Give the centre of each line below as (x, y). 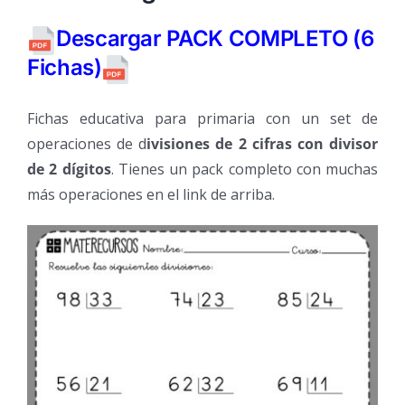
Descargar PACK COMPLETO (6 (215, 38)
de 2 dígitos (69, 169)
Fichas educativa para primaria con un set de (202, 118)
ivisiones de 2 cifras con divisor (263, 144)
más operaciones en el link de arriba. (151, 194)
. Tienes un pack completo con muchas (244, 169)
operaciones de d (87, 144)
